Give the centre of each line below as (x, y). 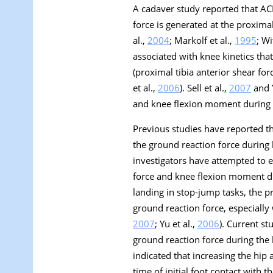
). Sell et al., (204, 88)
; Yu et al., (176, 224)
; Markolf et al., (202, 41)
